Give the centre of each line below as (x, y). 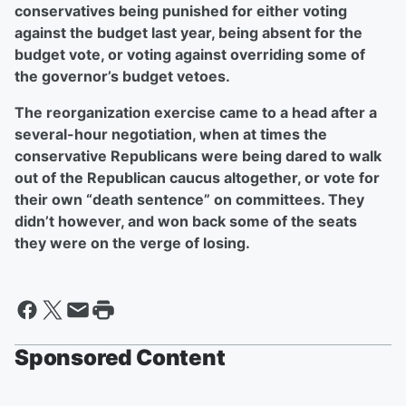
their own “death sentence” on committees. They (189, 200)
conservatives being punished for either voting (181, 11)
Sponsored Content (120, 358)
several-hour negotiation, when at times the (171, 135)
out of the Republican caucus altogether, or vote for (197, 178)
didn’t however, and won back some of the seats (186, 222)
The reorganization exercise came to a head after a (196, 113)
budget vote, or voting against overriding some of (190, 55)
